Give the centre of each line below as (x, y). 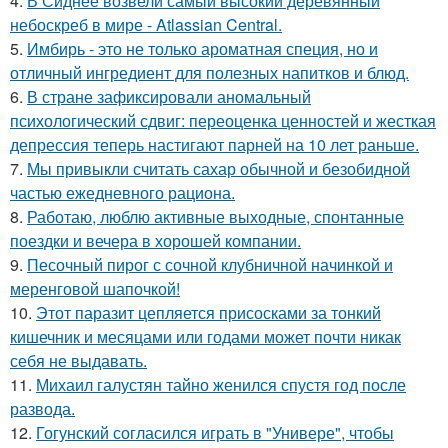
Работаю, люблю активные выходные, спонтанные (215, 217)
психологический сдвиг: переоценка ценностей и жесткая (223, 121)
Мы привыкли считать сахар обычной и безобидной (218, 169)
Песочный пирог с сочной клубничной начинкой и (210, 265)
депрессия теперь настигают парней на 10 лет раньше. (214, 145)
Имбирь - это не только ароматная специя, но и (202, 49)
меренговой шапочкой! (95, 289)
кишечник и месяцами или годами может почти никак (205, 337)
